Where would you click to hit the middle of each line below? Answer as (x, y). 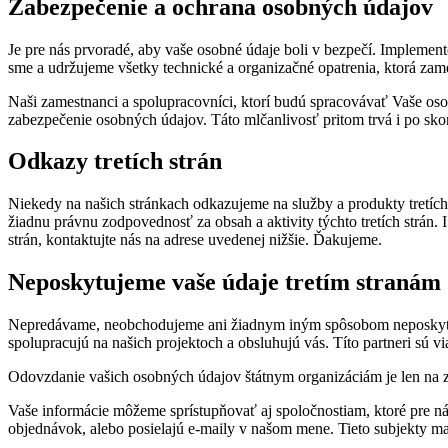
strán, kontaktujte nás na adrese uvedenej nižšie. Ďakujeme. (195, 240)
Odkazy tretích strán (115, 161)
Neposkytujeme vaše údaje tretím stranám (224, 282)
